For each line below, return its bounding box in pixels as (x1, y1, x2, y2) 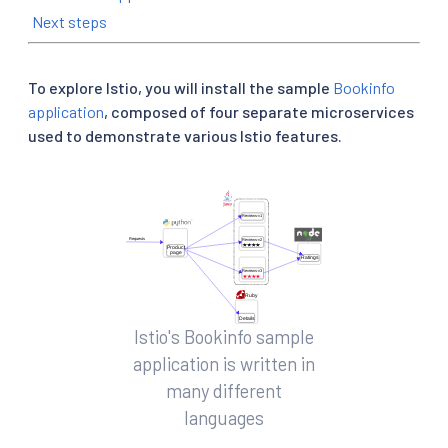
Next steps (32, 11, 107, 31)
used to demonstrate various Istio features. (28, 125, 342, 145)
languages (184, 406, 264, 429)
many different (166, 379, 282, 402)
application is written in (133, 352, 315, 375)
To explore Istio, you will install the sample (28, 77, 333, 97)
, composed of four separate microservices (104, 101, 414, 121)
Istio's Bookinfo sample (134, 325, 314, 348)
